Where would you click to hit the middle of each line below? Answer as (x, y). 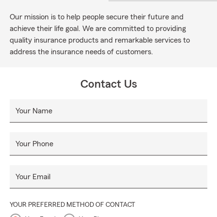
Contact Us (108, 84)
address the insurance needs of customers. (81, 52)
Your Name (34, 111)
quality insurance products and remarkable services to (100, 40)
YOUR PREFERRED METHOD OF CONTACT (72, 205)
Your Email (33, 177)
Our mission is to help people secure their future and (97, 17)
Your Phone (34, 144)
